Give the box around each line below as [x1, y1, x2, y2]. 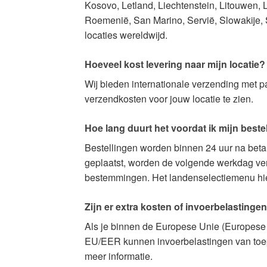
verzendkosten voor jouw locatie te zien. [85, 91, 253, 105]
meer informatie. [85, 249, 153, 263]
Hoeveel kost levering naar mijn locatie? [85, 57, 265, 71]
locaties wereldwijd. [85, 27, 167, 42]
